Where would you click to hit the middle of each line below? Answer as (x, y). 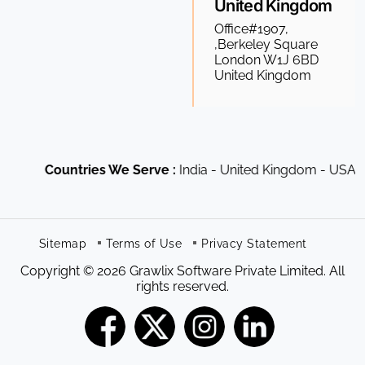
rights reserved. (182, 287)
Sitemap (62, 244)
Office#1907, (251, 29)
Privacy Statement (254, 244)
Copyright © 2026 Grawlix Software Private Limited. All (182, 271)
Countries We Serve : (94, 170)
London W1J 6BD (266, 60)
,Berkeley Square (266, 45)
